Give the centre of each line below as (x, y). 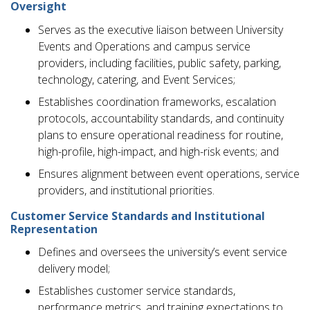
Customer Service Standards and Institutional (138, 216)
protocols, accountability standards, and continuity (161, 118)
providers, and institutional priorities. (126, 190)
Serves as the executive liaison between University (161, 29)
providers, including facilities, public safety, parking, (159, 63)
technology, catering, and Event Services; (137, 79)
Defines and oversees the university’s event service (163, 252)
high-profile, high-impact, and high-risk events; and (158, 151)
